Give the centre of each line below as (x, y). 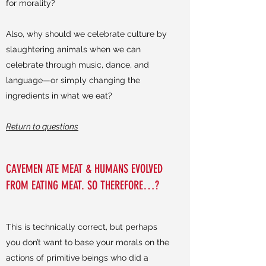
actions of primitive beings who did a (77, 258)
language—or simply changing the (73, 80)
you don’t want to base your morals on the (88, 242)
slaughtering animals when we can (73, 49)
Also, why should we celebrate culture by (86, 34)
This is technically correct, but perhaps (82, 227)
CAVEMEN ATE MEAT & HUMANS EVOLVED (84, 169)
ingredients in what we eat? (59, 96)
